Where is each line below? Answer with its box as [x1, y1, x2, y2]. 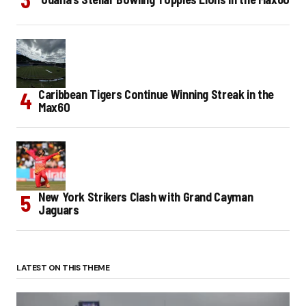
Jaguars [38, 201, 79, 217]
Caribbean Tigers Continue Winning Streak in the [38, 86, 275, 102]
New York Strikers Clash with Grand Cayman [38, 189, 253, 204]
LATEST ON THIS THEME [16, 262, 110, 273]
